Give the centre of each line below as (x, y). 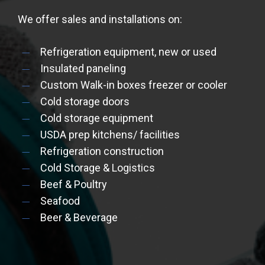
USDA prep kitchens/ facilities (110, 135)
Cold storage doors (85, 102)
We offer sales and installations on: (100, 20)
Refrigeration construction (102, 151)
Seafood (60, 201)
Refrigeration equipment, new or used (129, 52)
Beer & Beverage (79, 218)
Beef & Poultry (74, 185)
